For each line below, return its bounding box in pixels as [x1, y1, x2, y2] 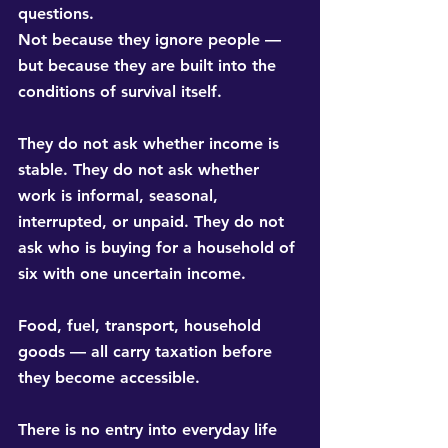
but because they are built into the [18, 56, 281, 76]
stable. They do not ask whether [18, 160, 264, 180]
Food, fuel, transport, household [18, 316, 266, 336]
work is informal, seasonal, [18, 186, 223, 206]
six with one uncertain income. [18, 264, 246, 284]
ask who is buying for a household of [18, 238, 300, 258]
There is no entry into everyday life [18, 420, 282, 440]
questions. [18, 4, 94, 24]
